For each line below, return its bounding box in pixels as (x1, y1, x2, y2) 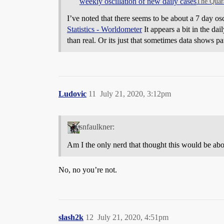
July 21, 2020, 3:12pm (100, 89, 171, 98)
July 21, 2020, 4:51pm (97, 213, 168, 222)
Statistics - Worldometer (67, 24, 142, 33)
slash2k (58, 213, 83, 222)
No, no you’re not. (58, 165, 117, 174)
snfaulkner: (79, 122, 114, 131)
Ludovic (58, 89, 86, 98)
